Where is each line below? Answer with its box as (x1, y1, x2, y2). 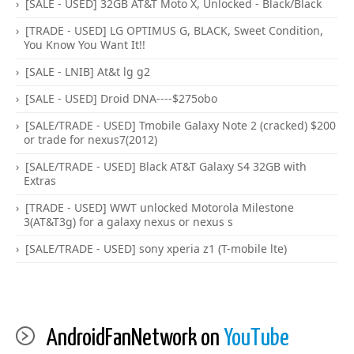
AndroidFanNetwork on (47, 326, 224, 350)
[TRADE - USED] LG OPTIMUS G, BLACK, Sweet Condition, (25, 23, 323, 38)
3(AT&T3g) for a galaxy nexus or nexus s (24, 214, 233, 229)
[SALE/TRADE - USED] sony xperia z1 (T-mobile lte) (25, 241, 287, 256)
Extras (24, 173, 56, 188)
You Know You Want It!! (24, 37, 145, 52)
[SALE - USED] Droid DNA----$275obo (25, 91, 217, 106)
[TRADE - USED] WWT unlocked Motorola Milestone (25, 200, 294, 215)
